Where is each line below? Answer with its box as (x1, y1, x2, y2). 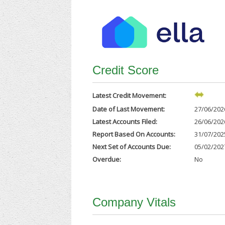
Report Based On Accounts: (92, 130, 176, 139)
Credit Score (92, 63, 159, 77)
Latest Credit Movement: (92, 91, 167, 100)
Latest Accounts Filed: (92, 117, 158, 127)
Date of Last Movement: (92, 104, 165, 114)
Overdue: (92, 155, 122, 164)
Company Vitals (92, 195, 176, 209)
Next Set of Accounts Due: (92, 142, 171, 152)
